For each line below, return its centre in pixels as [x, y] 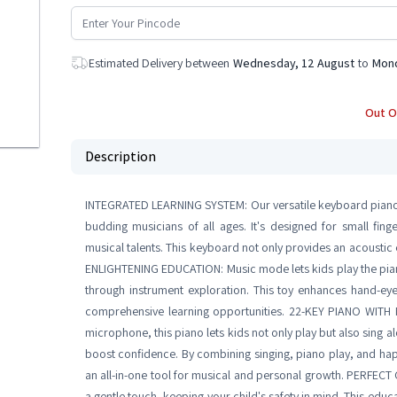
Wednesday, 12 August [294, 63]
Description [121, 156]
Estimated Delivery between [159, 63]
